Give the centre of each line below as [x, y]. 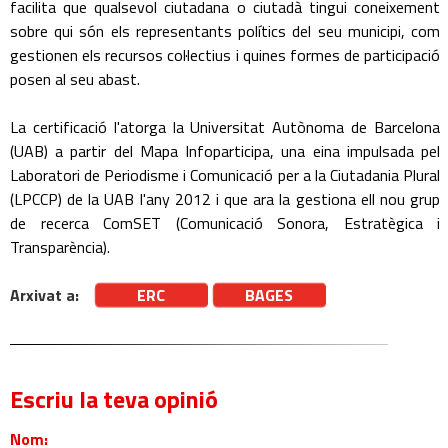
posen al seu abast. [75, 79]
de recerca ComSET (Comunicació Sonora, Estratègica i [225, 223]
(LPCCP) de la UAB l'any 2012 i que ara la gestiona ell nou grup [225, 199]
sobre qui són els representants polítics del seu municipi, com [225, 31]
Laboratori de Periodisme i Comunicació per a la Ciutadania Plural [225, 175]
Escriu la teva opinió [114, 399]
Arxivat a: [44, 295]
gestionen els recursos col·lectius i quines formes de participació [225, 55]
